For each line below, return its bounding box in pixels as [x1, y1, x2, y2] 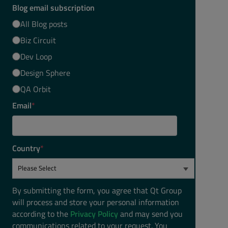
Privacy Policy [70, 208, 118, 220]
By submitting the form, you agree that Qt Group [12, 184, 182, 196]
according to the [12, 208, 70, 220]
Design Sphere [20, 67, 70, 79]
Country [12, 142, 40, 154]
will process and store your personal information [12, 196, 179, 208]
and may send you [118, 208, 183, 220]
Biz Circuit [20, 34, 56, 46]
